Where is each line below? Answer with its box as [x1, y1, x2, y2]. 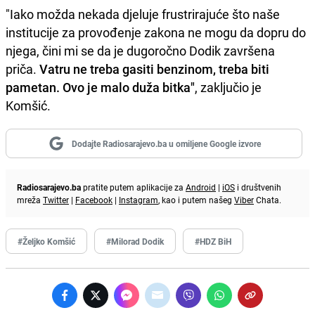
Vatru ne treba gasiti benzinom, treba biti [39, 60, 269, 78]
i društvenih [235, 181, 281, 193]
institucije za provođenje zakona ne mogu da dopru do [6, 24, 306, 41]
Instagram [119, 194, 158, 206]
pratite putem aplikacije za [81, 181, 186, 193]
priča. [6, 60, 39, 78]
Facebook [75, 194, 112, 206]
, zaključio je [195, 79, 262, 96]
